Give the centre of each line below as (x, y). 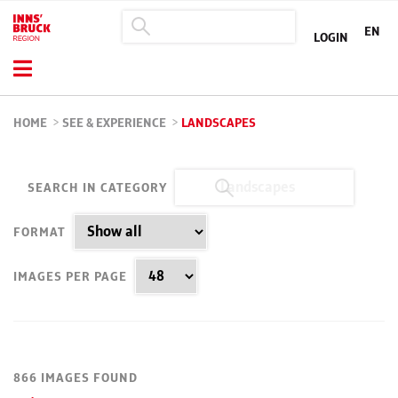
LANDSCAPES (219, 123)
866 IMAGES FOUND (76, 378)
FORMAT (40, 233)
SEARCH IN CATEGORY (97, 188)
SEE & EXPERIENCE (114, 123)
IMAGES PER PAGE (70, 277)
